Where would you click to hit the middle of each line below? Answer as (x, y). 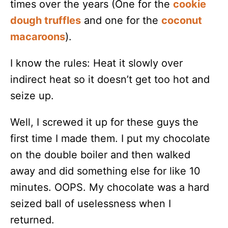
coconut (182, 20)
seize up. (32, 95)
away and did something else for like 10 (105, 171)
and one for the (121, 20)
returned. (32, 220)
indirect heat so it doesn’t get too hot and (110, 79)
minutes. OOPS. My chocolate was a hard (110, 187)
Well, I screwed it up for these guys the (104, 122)
